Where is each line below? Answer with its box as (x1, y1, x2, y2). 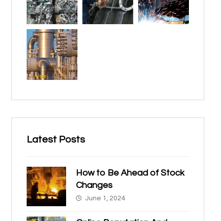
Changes (75, 181, 112, 190)
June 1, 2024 (85, 195, 125, 202)
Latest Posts (26, 135, 85, 145)
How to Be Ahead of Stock (75, 168, 184, 178)
